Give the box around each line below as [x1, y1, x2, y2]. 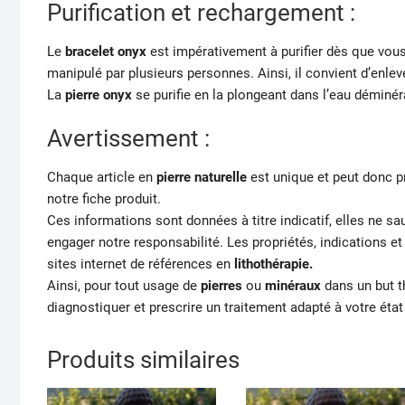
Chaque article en [47, 168, 153, 185]
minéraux [265, 277, 321, 294]
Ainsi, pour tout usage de [47, 277, 201, 294]
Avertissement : [47, 124, 210, 152]
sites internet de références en [47, 255, 234, 272]
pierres [201, 277, 242, 294]
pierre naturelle [153, 168, 247, 185]
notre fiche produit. [47, 190, 161, 207]
